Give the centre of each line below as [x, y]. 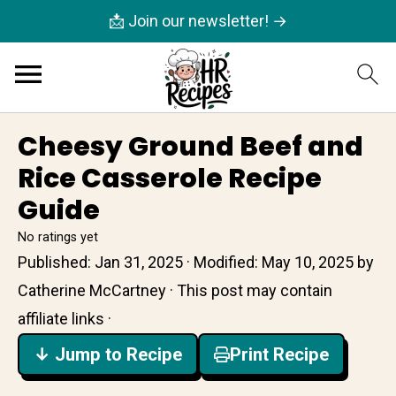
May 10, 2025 [308, 262]
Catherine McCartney [92, 290]
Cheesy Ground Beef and [190, 147]
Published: [56, 262]
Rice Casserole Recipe [170, 179]
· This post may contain [249, 290]
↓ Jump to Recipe [108, 354]
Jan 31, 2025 [139, 262]
